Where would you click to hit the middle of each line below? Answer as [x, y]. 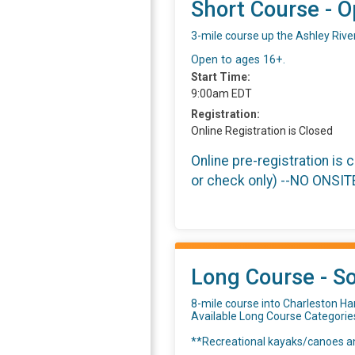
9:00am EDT [221, 94]
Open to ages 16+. [238, 60]
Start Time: [221, 77]
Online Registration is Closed [262, 131]
